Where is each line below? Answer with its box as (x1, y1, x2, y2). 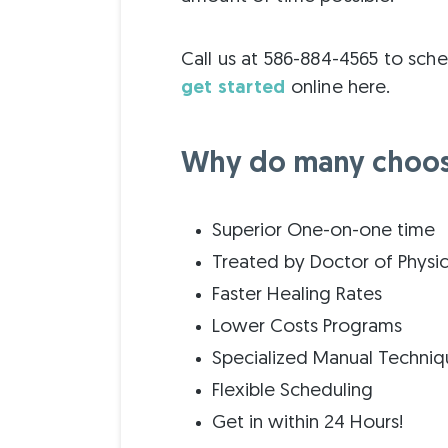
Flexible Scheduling (212, 382, 374, 402)
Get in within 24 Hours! (212, 414, 405, 434)
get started (180, 78, 286, 98)
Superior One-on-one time (212, 222, 436, 242)
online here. (285, 78, 391, 98)
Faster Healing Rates (212, 286, 383, 306)
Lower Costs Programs (212, 318, 403, 338)
